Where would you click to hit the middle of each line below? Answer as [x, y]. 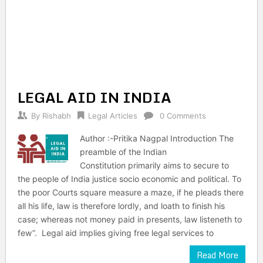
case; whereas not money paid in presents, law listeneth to [129, 219]
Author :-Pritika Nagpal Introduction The [157, 138]
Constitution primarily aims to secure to [155, 165]
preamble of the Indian [124, 152]
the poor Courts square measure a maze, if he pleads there [130, 192]
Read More [218, 255]
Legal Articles [112, 116]
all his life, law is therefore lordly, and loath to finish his [121, 206]
